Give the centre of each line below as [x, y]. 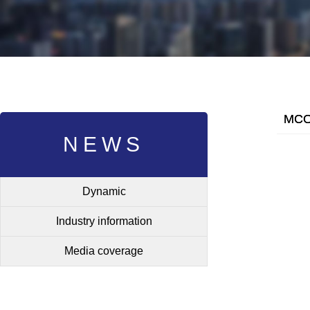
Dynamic [104, 191]
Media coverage [104, 251]
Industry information [104, 221]
